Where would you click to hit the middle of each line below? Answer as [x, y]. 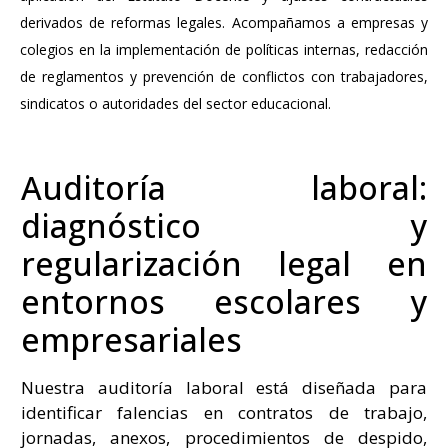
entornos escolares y [224, 302]
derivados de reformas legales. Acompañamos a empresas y [224, 22]
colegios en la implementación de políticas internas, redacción [224, 49]
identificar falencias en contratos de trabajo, [224, 413]
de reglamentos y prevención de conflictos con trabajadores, [224, 76]
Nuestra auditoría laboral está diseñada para [224, 388]
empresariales [131, 340]
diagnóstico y [224, 226]
